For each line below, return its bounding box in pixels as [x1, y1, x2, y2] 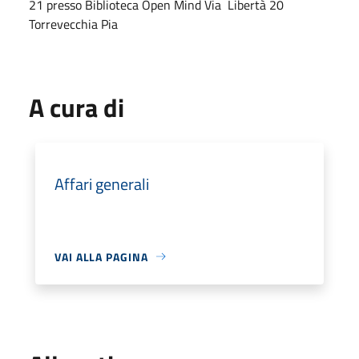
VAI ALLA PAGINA [54, 248, 148, 265]
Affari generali [54, 171, 149, 196]
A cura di [29, 87, 124, 127]
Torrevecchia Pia [29, 14, 118, 34]
